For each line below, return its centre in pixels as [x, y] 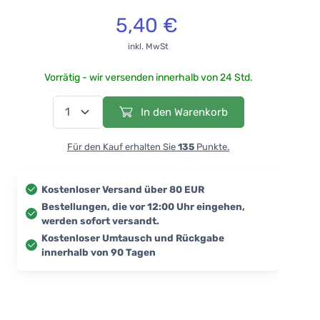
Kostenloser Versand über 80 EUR [123, 189]
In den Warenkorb [182, 112]
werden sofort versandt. [100, 220]
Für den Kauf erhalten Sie [122, 146]
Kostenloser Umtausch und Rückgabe [133, 237]
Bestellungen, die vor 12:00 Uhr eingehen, [143, 206]
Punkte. [212, 146]
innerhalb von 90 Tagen [99, 252]
